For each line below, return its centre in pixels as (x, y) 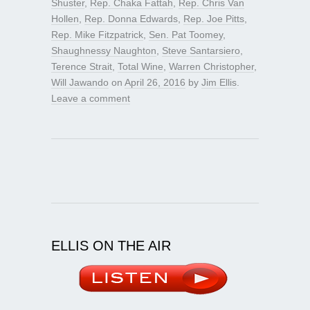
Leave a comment (91, 98)
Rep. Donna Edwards (131, 18)
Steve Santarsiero (201, 50)
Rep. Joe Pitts (214, 18)
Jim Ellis (219, 82)
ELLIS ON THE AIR (111, 245)
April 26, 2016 (155, 82)
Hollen (65, 18)
